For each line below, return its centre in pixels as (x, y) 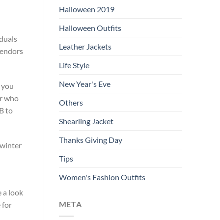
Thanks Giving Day (90, 140)
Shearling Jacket (86, 121)
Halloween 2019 (86, 9)
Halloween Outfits (90, 28)
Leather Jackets (85, 47)
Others (71, 103)
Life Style (74, 65)
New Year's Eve (84, 84)
